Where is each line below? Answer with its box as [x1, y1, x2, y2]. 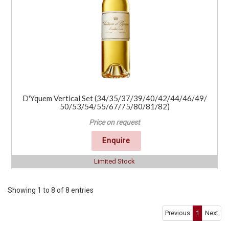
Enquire [102, 136, 130, 146]
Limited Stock [94, 157, 135, 166]
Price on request [89, 118, 140, 127]
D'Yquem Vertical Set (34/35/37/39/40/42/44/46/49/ [22, 94, 207, 103]
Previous [165, 209, 190, 217]
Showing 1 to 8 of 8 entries [8, 186, 94, 195]
